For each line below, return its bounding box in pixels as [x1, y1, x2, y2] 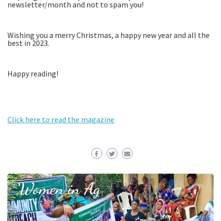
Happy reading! [7, 69, 58, 79]
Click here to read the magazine [7, 114, 114, 125]
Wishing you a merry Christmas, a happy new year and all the [7, 30, 210, 40]
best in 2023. [7, 38, 49, 48]
